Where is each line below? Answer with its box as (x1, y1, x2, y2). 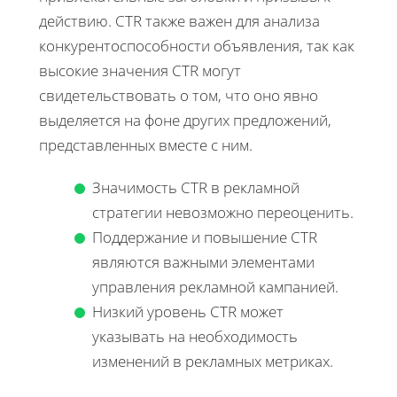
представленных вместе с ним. (39, 134, 253, 155)
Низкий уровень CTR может (92, 300, 284, 322)
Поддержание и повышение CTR (92, 226, 317, 247)
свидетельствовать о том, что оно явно (39, 84, 318, 105)
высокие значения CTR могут (39, 59, 241, 81)
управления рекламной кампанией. (92, 276, 339, 297)
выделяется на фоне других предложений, (39, 109, 331, 130)
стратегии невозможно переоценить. (92, 201, 354, 222)
